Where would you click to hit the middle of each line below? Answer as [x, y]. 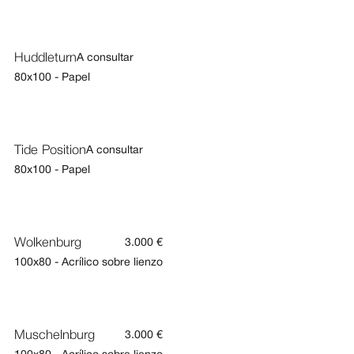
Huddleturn [45, 58]
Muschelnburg [54, 336]
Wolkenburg [47, 243]
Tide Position [50, 151]
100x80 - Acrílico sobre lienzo [88, 263]
